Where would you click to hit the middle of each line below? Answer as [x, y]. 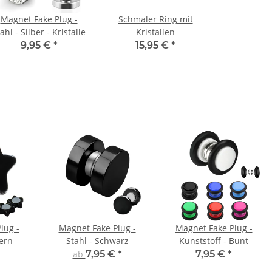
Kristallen [155, 32]
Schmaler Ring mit [155, 19]
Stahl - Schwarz [97, 241]
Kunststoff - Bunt [214, 241]
